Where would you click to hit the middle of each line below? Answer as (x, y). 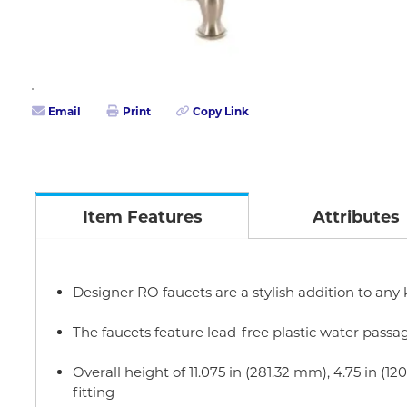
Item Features (142, 217)
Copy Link (221, 111)
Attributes (356, 217)
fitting (94, 392)
